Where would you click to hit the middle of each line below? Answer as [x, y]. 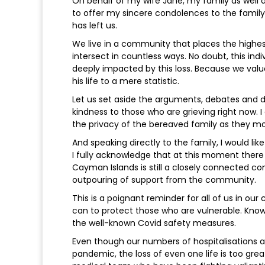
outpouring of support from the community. [164, 180]
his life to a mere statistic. [126, 81]
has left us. [95, 26]
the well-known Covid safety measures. [154, 223]
